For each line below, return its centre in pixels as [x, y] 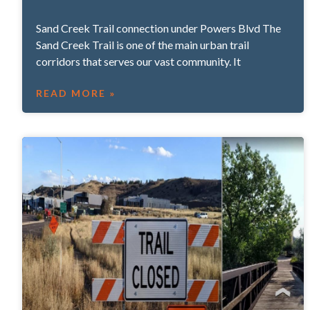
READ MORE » [76, 93]
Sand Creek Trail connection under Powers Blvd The [158, 28]
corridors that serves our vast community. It [138, 61]
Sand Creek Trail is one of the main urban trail [143, 44]
